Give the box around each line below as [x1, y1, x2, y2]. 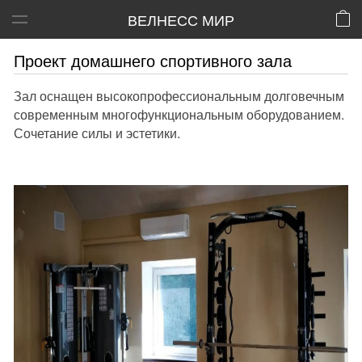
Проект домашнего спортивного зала [14, 48, 292, 72]
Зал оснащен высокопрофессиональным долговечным [14, 86, 344, 105]
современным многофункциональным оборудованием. [14, 105, 344, 124]
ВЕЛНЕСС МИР [128, 9, 234, 30]
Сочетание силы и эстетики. [14, 124, 180, 142]
